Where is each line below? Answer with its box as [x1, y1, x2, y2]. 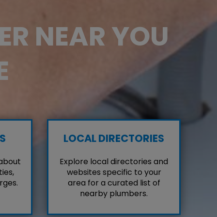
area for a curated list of [67, 177, 160, 189]
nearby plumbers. [80, 188, 148, 200]
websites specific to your [66, 167, 161, 178]
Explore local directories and [60, 156, 168, 168]
